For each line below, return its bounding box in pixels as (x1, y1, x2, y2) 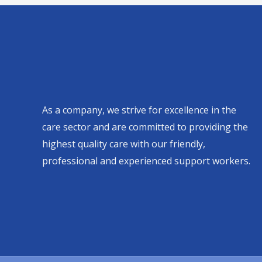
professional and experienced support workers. (42, 154, 250, 167)
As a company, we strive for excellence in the (42, 104, 236, 116)
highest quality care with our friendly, (42, 137, 205, 150)
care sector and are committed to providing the (42, 120, 248, 133)
